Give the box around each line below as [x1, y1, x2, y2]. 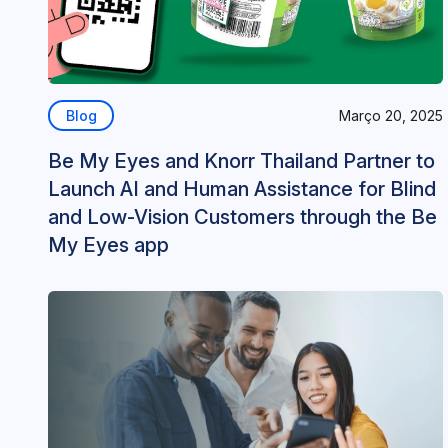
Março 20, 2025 [338, 106, 443, 124]
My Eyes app [48, 233, 169, 257]
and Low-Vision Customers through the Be [48, 205, 437, 229]
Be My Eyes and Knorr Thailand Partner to [48, 149, 435, 173]
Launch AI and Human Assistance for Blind [48, 177, 436, 201]
